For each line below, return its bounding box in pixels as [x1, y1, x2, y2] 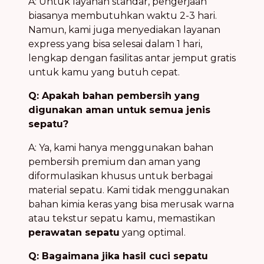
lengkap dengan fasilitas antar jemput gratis [28, 52, 236, 64]
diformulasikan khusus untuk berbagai [28, 170, 213, 181]
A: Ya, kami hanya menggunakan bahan [28, 141, 213, 153]
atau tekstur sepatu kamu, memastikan [28, 212, 215, 224]
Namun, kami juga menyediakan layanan [28, 24, 220, 35]
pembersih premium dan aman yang [28, 156, 201, 167]
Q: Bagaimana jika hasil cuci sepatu [28, 250, 208, 262]
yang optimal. [120, 226, 186, 238]
